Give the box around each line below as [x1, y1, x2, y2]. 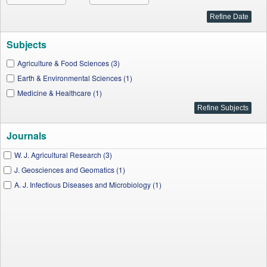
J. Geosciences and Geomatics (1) [14, 164, 125, 175]
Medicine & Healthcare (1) [17, 88, 102, 98]
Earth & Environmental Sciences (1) [17, 73, 132, 83]
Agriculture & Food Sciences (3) [17, 58, 120, 68]
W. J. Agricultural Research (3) [14, 150, 112, 160]
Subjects [7, 38, 46, 51]
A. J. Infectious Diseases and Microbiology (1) [14, 179, 162, 190]
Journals [7, 129, 46, 142]
